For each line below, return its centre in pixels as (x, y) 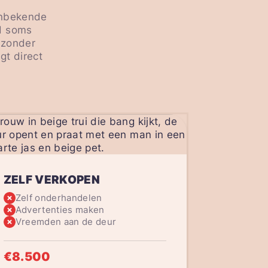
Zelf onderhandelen (59, 198)
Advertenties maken (60, 210)
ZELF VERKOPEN (52, 180)
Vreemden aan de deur (66, 222)
